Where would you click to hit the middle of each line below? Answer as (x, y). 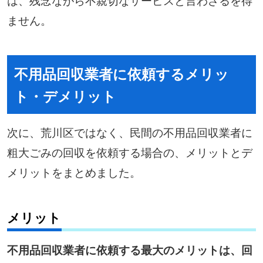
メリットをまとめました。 (74, 171)
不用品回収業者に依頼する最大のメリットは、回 (129, 250)
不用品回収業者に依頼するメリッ (121, 73)
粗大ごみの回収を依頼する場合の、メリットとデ (129, 151)
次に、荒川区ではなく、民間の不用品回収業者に (129, 131)
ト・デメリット (65, 95)
